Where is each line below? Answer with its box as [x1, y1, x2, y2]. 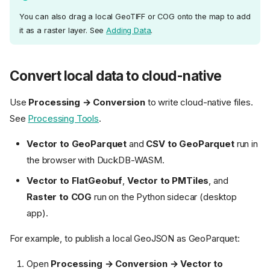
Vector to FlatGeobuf [27, 175, 123, 187]
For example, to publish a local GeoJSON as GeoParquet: [10, 233, 240, 245]
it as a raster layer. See [19, 25, 107, 35]
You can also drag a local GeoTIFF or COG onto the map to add [19, 11, 251, 21]
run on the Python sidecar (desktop [92, 191, 237, 203]
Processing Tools [28, 112, 99, 124]
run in [234, 137, 258, 149]
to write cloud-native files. [145, 96, 253, 108]
